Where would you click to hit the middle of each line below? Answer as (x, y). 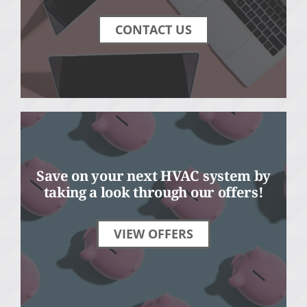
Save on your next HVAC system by (153, 176)
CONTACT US (153, 30)
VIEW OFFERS (153, 234)
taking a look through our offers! (153, 192)
